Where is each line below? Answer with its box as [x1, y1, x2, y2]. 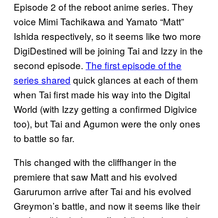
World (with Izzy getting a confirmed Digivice [14, 102, 197, 115]
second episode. [14, 58, 86, 72]
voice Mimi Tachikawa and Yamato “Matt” [14, 14, 184, 28]
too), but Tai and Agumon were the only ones [14, 116, 200, 130]
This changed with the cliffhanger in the [14, 155, 177, 168]
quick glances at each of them [71, 73, 198, 86]
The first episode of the [86, 58, 182, 72]
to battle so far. [14, 131, 74, 145]
